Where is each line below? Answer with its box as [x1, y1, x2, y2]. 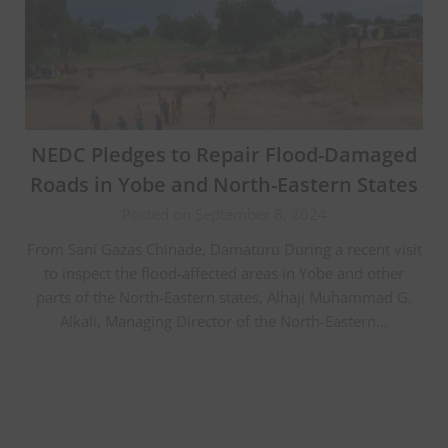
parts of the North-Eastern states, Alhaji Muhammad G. [36, 286, 412, 307]
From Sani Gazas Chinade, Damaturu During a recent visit [26, 238, 422, 259]
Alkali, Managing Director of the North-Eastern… [60, 310, 388, 331]
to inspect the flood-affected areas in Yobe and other [44, 262, 404, 283]
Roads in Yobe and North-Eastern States [30, 170, 418, 198]
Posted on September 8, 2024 [121, 203, 327, 224]
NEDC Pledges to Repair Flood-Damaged [31, 140, 417, 168]
